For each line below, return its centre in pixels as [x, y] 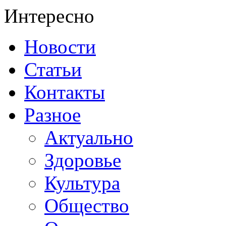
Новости [60, 46]
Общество [87, 205]
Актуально [89, 137]
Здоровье [83, 160]
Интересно [49, 16]
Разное [52, 115]
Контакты [65, 92]
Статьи [53, 69]
